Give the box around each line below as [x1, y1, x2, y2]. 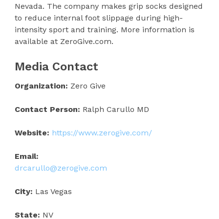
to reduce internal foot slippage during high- [15, 13, 183, 22]
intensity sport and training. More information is [15, 24, 195, 34]
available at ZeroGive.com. [15, 36, 113, 46]
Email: [15, 151, 39, 161]
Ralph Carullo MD [80, 104, 149, 114]
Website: [15, 128, 49, 137]
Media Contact [15, 59, 98, 73]
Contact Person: [15, 104, 80, 114]
